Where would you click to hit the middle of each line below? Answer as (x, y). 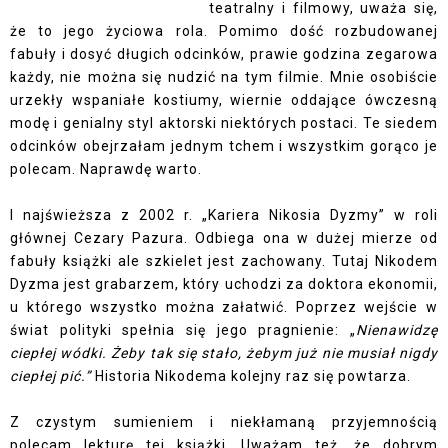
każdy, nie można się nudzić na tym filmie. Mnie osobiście (224, 77)
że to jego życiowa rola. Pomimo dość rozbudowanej (224, 31)
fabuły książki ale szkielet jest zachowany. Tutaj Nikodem (224, 261)
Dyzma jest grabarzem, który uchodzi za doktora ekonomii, (224, 284)
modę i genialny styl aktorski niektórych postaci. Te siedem (224, 123)
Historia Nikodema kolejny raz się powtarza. (251, 376)
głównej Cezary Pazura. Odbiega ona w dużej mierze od (224, 238)
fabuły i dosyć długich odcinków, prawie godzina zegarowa (224, 54)
